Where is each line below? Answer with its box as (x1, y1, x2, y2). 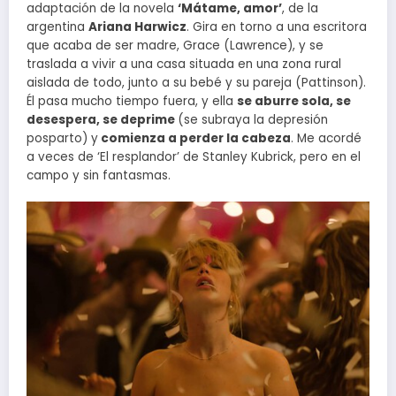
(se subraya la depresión (178, 111, 328, 128)
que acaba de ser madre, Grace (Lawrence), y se (27, 37, 324, 54)
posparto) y (27, 130, 98, 147)
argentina (27, 19, 88, 35)
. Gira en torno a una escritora (187, 19, 367, 35)
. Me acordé (291, 130, 362, 147)
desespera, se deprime (27, 111, 178, 128)
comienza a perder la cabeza (98, 130, 291, 147)
